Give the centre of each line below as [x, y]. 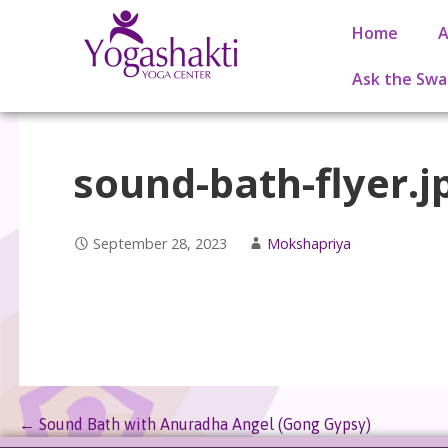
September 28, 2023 [159, 243]
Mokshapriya [308, 243]
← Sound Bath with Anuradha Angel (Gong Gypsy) [194, 423]
